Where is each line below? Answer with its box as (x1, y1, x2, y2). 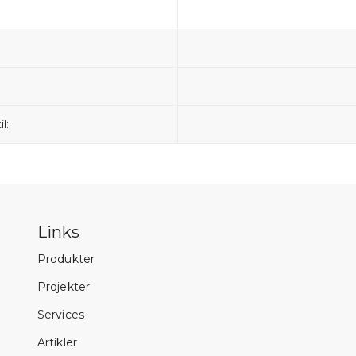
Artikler (37, 335, 78, 350)
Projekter (37, 279, 91, 294)
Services (37, 307, 85, 322)
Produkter (37, 251, 95, 266)
